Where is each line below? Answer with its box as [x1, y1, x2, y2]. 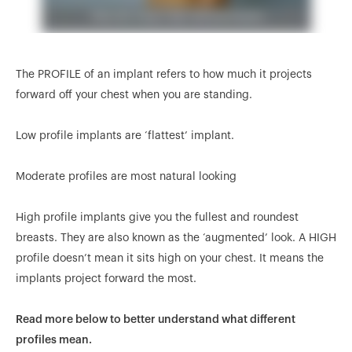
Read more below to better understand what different [16, 313, 295, 325]
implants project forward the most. [16, 273, 196, 284]
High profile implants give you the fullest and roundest [16, 211, 299, 223]
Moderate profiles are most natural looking [16, 170, 236, 182]
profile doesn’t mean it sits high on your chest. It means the [16, 252, 324, 264]
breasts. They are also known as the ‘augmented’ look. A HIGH [16, 232, 336, 244]
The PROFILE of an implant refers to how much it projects [16, 68, 312, 80]
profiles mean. [16, 334, 92, 346]
